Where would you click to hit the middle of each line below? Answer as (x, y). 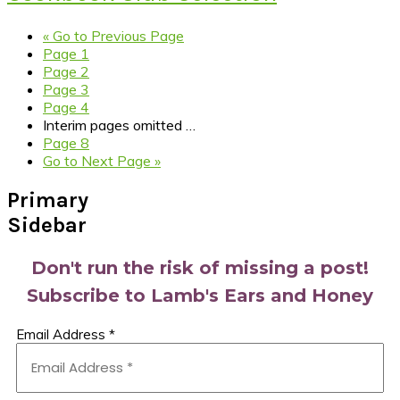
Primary (48, 200)
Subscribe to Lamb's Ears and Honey (200, 296)
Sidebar (47, 225)
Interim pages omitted (112, 125)
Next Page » (119, 161)
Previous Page (136, 36)
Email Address (62, 334)
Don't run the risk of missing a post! (200, 268)
